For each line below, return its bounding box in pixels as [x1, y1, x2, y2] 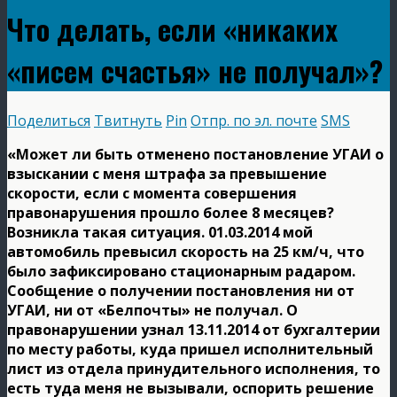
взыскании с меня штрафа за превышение [7, 163, 327, 183]
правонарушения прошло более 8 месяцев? [7, 202, 334, 222]
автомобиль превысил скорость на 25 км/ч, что [7, 241, 364, 261]
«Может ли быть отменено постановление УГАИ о [7, 144, 384, 164]
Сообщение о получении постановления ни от [7, 280, 354, 300]
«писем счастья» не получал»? [7, 50, 383, 92]
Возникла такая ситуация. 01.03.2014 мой [7, 222, 313, 242]
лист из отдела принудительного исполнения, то [7, 358, 380, 378]
